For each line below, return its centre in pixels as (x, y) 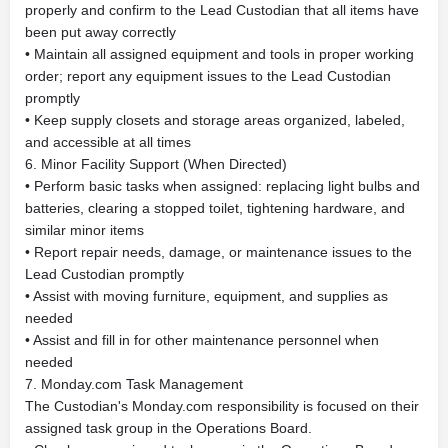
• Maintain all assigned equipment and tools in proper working (219, 54)
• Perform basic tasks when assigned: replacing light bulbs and (222, 186)
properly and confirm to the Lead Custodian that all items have (222, 10)
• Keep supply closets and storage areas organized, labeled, (215, 120)
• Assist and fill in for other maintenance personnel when (202, 340)
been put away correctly (100, 32)
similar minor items (84, 230)
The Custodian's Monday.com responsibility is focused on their (222, 406)
